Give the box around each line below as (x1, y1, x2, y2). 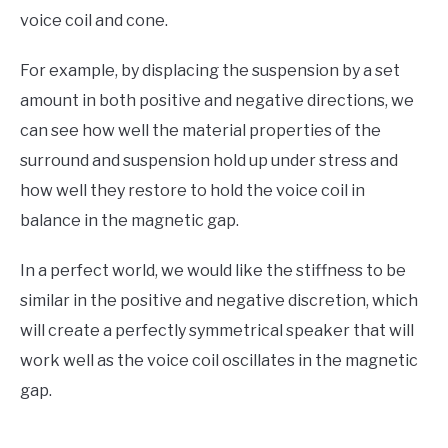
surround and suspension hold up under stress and (20, 150, 398, 170)
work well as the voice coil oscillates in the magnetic (20, 350, 418, 370)
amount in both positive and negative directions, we (20, 90, 414, 110)
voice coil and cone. (20, 10, 168, 30)
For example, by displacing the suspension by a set (20, 60, 400, 80)
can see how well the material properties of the (20, 120, 381, 140)
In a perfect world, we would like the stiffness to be (20, 260, 406, 280)
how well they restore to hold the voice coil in (20, 180, 365, 200)
